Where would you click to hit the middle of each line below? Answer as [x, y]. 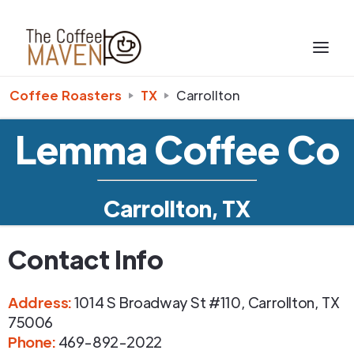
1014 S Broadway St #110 [157, 302]
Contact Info [86, 259]
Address [38, 302]
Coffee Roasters [66, 95]
